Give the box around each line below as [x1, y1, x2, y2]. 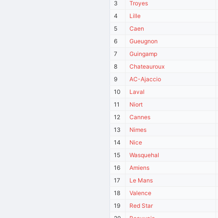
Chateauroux [129, 62, 165, 70]
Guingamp [129, 50, 158, 57]
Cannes [129, 113, 151, 121]
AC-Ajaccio [129, 75, 162, 83]
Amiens [129, 163, 150, 171]
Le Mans [129, 176, 153, 184]
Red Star [129, 201, 153, 209]
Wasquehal [129, 151, 160, 159]
